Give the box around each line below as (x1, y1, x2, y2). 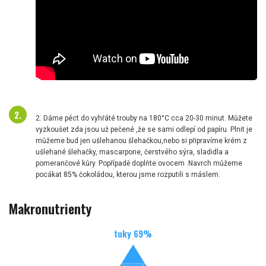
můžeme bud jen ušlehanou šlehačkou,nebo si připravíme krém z (36, 136, 247, 145)
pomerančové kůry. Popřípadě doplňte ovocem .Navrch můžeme (36, 159, 242, 167)
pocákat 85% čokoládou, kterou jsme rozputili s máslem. (36, 170, 220, 179)
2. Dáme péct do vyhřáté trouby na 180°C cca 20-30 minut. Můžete (36, 113, 252, 122)
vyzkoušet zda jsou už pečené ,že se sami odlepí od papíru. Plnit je (36, 125, 252, 134)
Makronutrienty (9, 198, 91, 219)
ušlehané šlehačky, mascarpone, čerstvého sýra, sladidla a (36, 147, 229, 156)
